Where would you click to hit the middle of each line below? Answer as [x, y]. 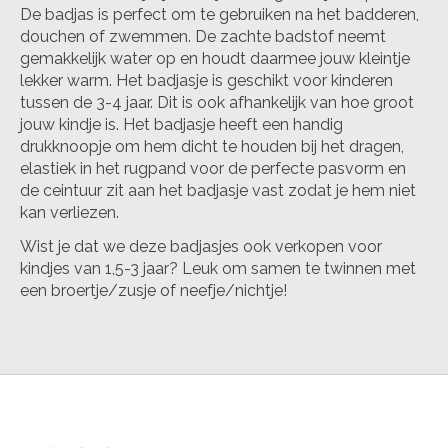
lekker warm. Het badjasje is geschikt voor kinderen [206, 81]
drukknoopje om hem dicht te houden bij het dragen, [212, 147]
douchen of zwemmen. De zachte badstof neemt [203, 37]
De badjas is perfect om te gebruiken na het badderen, [219, 15]
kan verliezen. [69, 213]
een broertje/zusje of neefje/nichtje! [155, 291]
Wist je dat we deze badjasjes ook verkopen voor [201, 247]
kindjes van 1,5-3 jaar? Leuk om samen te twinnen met [218, 269]
